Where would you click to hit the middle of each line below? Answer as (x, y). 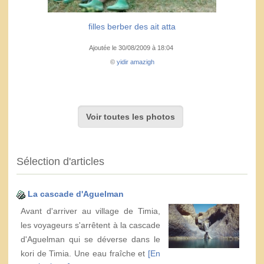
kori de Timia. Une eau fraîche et (84, 253)
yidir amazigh (135, 62)
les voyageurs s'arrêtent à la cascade (90, 225)
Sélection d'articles (60, 161)
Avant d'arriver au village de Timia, (90, 211)
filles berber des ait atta (132, 26)
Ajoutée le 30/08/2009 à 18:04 (132, 47)
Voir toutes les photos (130, 116)
